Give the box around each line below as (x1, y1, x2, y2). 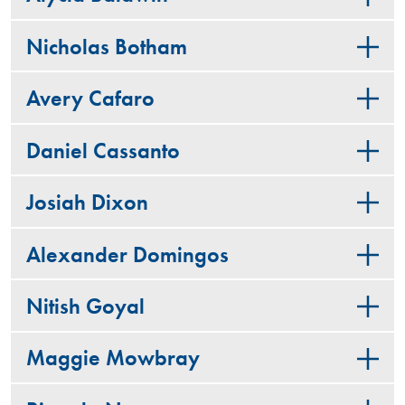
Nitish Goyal (25, 293, 145, 320)
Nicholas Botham (25, 33, 187, 61)
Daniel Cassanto (25, 137, 180, 165)
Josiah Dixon (25, 189, 148, 217)
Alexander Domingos (25, 240, 229, 268)
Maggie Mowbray (25, 344, 200, 372)
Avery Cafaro (25, 85, 155, 113)
